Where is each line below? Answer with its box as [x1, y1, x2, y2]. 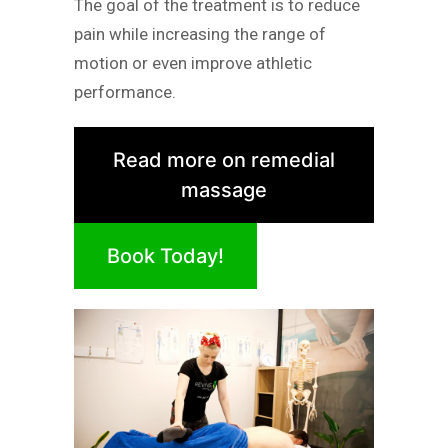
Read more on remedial [113, 147, 335, 172]
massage [181, 177, 267, 202]
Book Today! [107, 243, 224, 268]
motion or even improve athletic [74, 53, 312, 74]
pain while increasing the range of [74, 24, 326, 45]
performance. [74, 82, 176, 103]
